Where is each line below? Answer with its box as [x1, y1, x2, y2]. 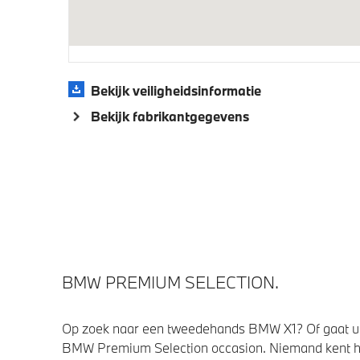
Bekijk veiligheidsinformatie [90, 81, 261, 99]
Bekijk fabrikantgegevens [90, 107, 249, 125]
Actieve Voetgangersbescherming [74, 29, 270, 47]
